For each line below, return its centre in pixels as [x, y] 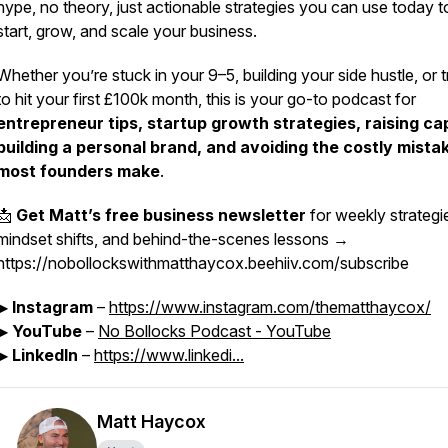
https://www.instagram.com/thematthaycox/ [270, 307]
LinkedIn [45, 355]
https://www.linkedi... [169, 355]
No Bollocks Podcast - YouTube [214, 331]
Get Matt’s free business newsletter [161, 215]
